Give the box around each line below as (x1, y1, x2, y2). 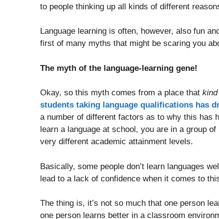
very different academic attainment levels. (40, 137, 193, 147)
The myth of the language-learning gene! (40, 63, 197, 73)
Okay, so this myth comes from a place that (40, 88, 202, 98)
